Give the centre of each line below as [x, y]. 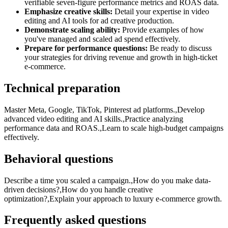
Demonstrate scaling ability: [72, 30]
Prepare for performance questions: [86, 48]
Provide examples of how [162, 30]
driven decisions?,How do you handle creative [78, 189]
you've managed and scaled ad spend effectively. [102, 39]
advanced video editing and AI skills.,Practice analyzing [94, 119]
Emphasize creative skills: [68, 11]
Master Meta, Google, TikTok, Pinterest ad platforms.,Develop [104, 109]
